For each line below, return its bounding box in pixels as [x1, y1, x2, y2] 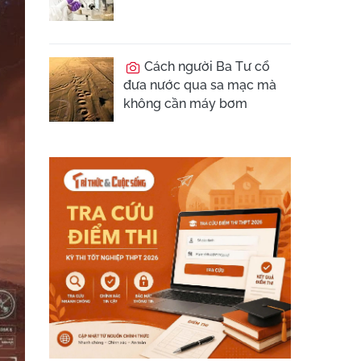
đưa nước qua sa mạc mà [123, 77, 276, 93]
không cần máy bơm [123, 96, 247, 111]
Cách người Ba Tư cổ [141, 59, 270, 74]
